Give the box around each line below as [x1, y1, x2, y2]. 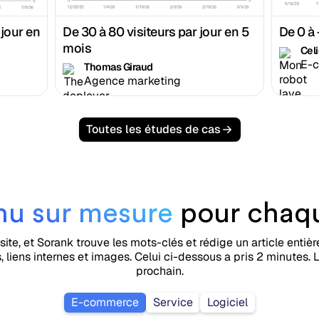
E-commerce [71, 294, 139, 310]
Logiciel [207, 294, 248, 310]
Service [153, 294, 193, 310]
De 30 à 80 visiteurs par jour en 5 [63, 23, 250, 40]
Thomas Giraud [84, 60, 153, 73]
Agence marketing [84, 73, 182, 88]
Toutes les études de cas [85, 121, 221, 137]
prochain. [135, 263, 184, 278]
